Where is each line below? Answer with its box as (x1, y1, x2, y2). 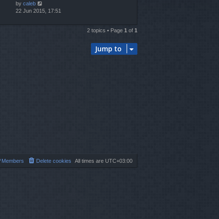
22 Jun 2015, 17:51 (16, 8, 61, 14)
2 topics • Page (87, 27, 124, 34)
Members (1, 157, 24, 164)
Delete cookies (36, 157, 71, 164)
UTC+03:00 (105, 157, 132, 164)
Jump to (95, 44, 122, 54)
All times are (75, 157, 105, 164)
